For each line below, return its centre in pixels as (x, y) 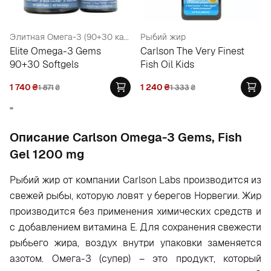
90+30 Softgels (44, 64)
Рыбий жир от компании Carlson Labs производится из (135, 180)
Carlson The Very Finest (192, 51)
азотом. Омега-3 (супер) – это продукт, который (135, 259)
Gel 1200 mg (47, 154)
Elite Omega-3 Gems (55, 51)
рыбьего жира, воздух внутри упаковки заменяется (135, 243)
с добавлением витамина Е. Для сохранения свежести (135, 227)
